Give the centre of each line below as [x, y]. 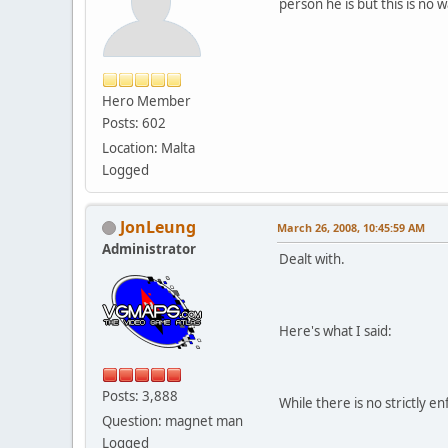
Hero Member [146, 100]
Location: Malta [148, 147]
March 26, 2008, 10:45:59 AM [351, 227]
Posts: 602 [134, 122]
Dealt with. [312, 258]
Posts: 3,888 [140, 395]
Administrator [149, 248]
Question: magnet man [172, 420]
